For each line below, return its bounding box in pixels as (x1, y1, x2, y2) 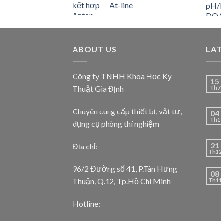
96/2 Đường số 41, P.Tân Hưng (73, 164, 177, 174)
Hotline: (73, 199, 100, 209)
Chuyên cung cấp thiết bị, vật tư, (73, 106, 182, 116)
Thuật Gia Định (73, 83, 124, 93)
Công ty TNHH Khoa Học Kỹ (73, 71, 172, 81)
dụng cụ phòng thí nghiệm (73, 118, 159, 128)
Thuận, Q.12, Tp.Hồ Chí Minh (73, 176, 171, 186)
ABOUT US (73, 44, 117, 54)
